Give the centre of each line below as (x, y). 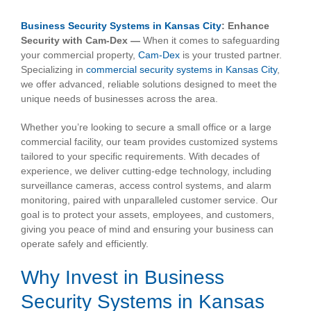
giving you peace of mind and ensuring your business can (147, 229)
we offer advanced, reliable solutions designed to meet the (149, 84)
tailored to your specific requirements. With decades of (140, 157)
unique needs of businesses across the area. (119, 99)
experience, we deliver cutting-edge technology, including (146, 171)
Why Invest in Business (123, 278)
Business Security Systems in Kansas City (121, 26)
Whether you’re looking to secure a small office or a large (146, 127)
